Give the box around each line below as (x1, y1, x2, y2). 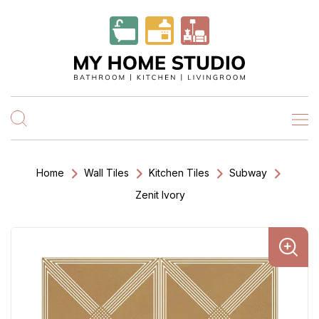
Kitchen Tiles (149, 167, 209, 179)
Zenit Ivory (135, 189, 185, 201)
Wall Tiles (84, 167, 129, 179)
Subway (229, 167, 267, 179)
